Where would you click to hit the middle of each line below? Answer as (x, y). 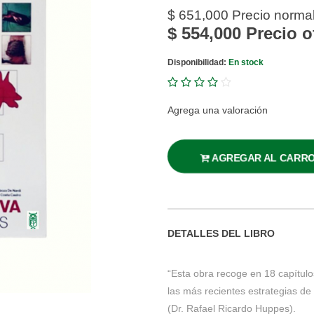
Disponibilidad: (198, 62)
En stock (246, 62)
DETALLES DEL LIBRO (221, 234)
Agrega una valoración (218, 110)
